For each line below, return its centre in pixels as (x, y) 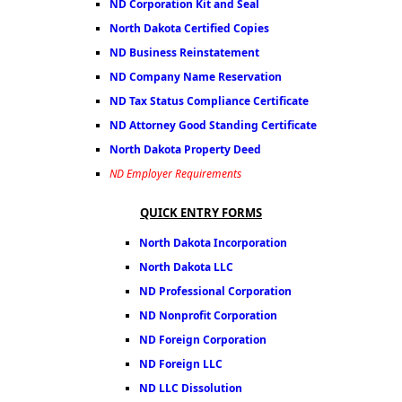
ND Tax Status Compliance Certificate (209, 101)
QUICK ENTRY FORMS (201, 213)
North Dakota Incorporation (213, 243)
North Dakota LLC (186, 267)
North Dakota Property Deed (185, 149)
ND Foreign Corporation (203, 340)
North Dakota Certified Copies (189, 28)
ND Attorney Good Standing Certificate (213, 125)
